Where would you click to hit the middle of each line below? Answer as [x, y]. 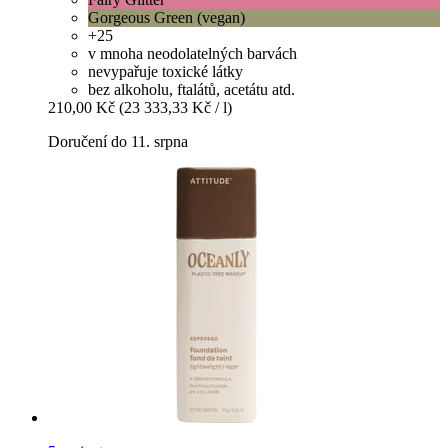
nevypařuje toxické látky [165, 72]
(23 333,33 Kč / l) [175, 108]
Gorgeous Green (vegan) [166, 18]
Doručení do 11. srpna [118, 142]
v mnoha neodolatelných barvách [192, 54]
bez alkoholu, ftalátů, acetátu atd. [191, 90]
